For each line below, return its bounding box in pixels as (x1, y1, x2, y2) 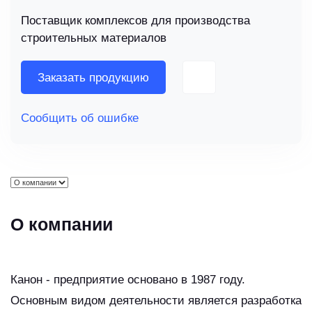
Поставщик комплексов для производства (21, 14, 250, 28)
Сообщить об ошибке (21, 111, 139, 125)
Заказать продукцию (38, 70, 149, 84)
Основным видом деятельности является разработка (10, 294, 302, 308)
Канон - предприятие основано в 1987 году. (10, 273, 245, 287)
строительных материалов (21, 31, 166, 45)
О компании (10, 214, 113, 235)
